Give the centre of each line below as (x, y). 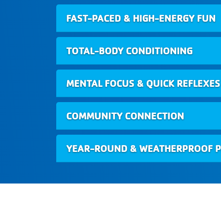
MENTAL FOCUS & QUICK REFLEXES (143, 83)
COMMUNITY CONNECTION (125, 116)
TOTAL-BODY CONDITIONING (129, 51)
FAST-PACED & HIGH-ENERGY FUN (141, 18)
